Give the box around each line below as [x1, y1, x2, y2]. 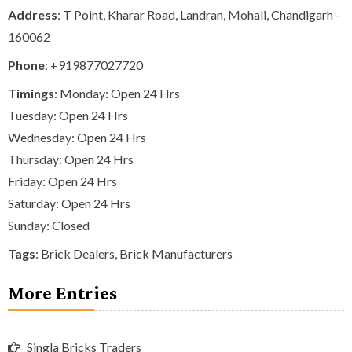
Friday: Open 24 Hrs [8, 173, 117, 189]
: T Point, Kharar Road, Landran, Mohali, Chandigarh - [57, 6, 340, 22]
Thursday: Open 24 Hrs [8, 151, 134, 167]
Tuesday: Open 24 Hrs [8, 107, 128, 123]
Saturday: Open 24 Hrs [8, 195, 130, 211]
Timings [8, 85, 54, 101]
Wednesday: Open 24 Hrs [8, 129, 146, 145]
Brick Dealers [41, 245, 115, 261]
